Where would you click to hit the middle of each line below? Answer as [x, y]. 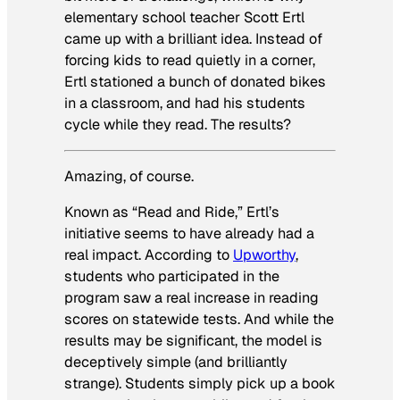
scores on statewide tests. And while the [199, 320]
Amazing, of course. [129, 177]
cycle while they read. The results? [178, 124]
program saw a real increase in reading [192, 298]
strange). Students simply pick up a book [200, 384]
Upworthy [264, 255]
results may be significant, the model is [193, 341]
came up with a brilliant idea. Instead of [193, 38]
